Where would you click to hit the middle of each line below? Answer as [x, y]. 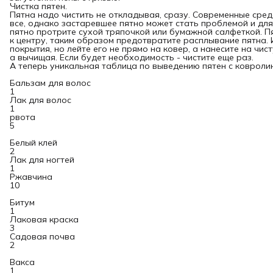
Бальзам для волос [50, 83]
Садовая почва [42, 236]
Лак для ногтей [42, 160]
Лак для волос [41, 100]
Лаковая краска [44, 219]
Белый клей [34, 143]
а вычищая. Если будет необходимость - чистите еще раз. [132, 57]
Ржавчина [31, 177]
